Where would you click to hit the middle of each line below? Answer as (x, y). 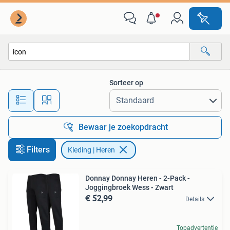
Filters (38, 150)
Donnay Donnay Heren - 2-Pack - (138, 178)
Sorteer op (126, 83)
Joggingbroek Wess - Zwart (129, 187)
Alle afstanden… (108, 96)
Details (195, 199)
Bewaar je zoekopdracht (123, 127)
